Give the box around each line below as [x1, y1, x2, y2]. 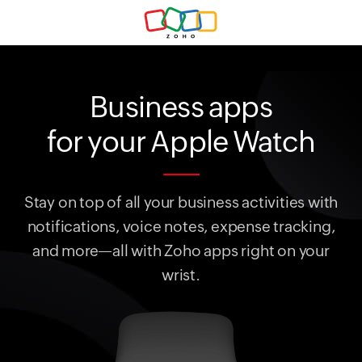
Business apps [90, 90, 272, 124]
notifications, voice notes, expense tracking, [27, 217, 335, 235]
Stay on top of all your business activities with [23, 192, 339, 211]
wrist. [162, 265, 200, 284]
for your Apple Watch [46, 125, 316, 158]
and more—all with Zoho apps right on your [32, 241, 330, 259]
